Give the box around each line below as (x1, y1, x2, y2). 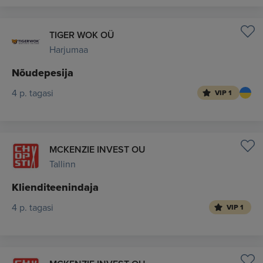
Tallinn (49, 157, 76, 170)
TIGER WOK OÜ (49, 28, 114, 42)
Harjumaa (49, 43, 88, 56)
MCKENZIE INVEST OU (49, 143, 146, 156)
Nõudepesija (12, 65, 73, 80)
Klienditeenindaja (12, 180, 99, 195)
